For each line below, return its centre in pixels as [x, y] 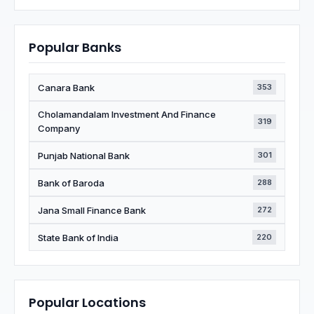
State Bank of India [78, 237]
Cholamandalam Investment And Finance [127, 114]
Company [59, 128]
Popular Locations [87, 302]
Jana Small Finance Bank [92, 210]
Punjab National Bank [84, 155]
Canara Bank [66, 87]
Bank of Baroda [71, 183]
